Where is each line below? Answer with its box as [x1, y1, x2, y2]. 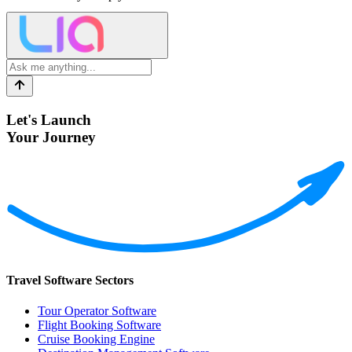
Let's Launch [6, 111, 91, 128]
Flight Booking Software [38, 317, 161, 332]
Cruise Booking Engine [38, 332, 155, 346]
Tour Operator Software [38, 303, 156, 317]
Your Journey [6, 128, 96, 145]
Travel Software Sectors [6, 273, 134, 287]
